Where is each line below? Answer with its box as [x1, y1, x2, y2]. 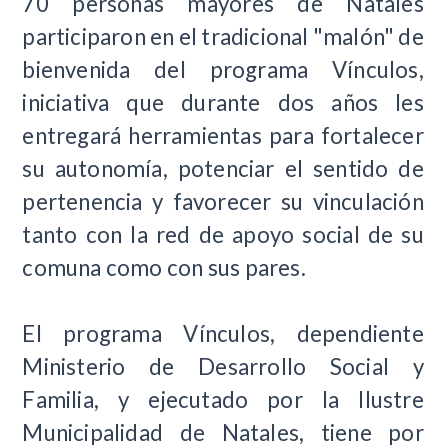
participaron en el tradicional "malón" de [22, 22, 424, 50]
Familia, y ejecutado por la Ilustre [22, 385, 424, 413]
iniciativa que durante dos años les [22, 88, 424, 116]
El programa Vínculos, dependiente [22, 319, 424, 347]
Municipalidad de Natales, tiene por [22, 418, 424, 446]
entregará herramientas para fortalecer [22, 121, 424, 149]
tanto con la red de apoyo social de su [22, 220, 424, 248]
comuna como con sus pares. [22, 253, 306, 281]
